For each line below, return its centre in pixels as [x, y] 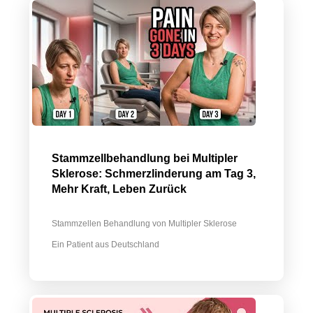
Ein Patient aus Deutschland [105, 245]
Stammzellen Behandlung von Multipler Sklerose [144, 224]
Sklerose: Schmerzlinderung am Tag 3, [154, 174]
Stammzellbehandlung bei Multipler [145, 158]
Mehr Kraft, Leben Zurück [119, 189]
